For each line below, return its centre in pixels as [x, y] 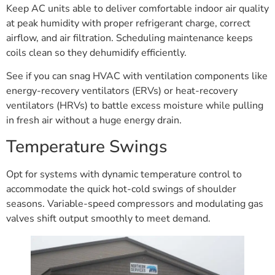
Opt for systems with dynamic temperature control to [124, 174]
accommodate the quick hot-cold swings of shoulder [121, 189]
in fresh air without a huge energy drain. [94, 121]
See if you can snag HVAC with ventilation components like [137, 76]
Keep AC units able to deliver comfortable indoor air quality [137, 9]
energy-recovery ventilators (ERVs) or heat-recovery [122, 91]
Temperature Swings [87, 146]
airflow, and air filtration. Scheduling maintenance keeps [130, 38]
